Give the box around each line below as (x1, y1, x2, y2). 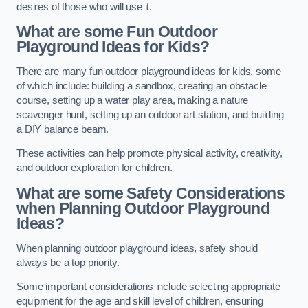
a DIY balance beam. (16, 123, 112, 135)
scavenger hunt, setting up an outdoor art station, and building (16, 109, 284, 120)
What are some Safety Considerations (16, 184, 285, 202)
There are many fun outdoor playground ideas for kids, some (16, 65, 281, 77)
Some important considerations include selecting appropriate (16, 281, 280, 293)
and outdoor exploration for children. (16, 162, 173, 174)
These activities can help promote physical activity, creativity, (16, 148, 283, 159)
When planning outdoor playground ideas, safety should (16, 242, 258, 254)
